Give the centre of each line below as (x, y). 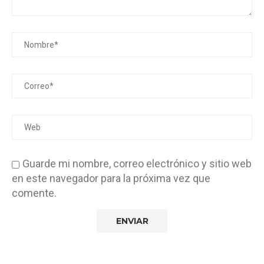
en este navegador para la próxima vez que (111, 178)
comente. (34, 193)
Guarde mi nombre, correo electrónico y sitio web (137, 163)
